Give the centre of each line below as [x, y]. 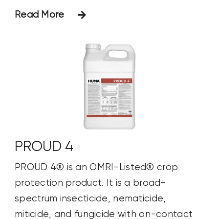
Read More [39, 15]
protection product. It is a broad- [90, 183]
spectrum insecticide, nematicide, [90, 198]
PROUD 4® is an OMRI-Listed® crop [96, 167]
